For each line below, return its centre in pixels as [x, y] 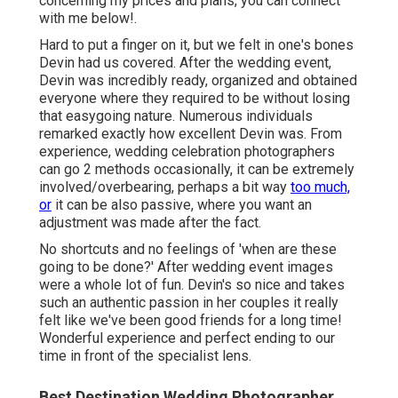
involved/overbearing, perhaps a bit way [165, 187]
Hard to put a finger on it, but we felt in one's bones [196, 45]
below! [113, 19]
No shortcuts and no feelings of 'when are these [188, 250]
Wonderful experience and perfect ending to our [187, 338]
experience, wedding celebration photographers [187, 152]
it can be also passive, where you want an [182, 205]
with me [65, 19]
